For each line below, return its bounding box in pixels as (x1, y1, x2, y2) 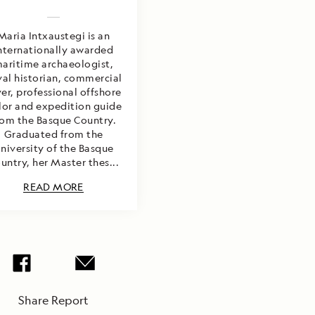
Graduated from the (4, 127, 103, 141)
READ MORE (23, 180, 84, 193)
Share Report (18, 292, 89, 308)
